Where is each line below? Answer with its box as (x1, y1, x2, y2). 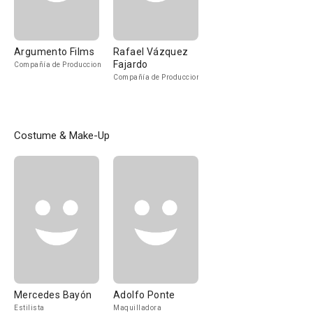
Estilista (14, 304, 45, 312)
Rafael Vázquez (113, 46, 189, 57)
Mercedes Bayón (14, 289, 92, 300)
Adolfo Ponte (113, 289, 175, 300)
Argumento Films (14, 46, 94, 57)
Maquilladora (113, 304, 161, 312)
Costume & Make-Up (14, 129, 110, 142)
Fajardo (113, 59, 148, 70)
